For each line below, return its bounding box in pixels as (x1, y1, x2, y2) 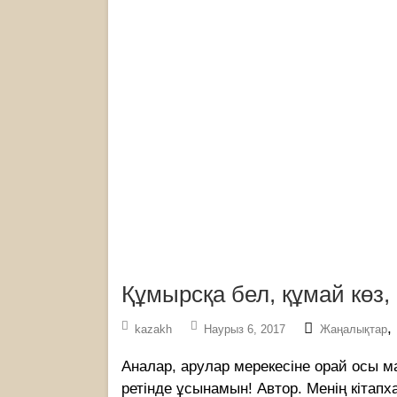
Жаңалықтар (320, 322, 387, 336)
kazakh (135, 322, 172, 336)
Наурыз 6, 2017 (204, 322, 285, 336)
